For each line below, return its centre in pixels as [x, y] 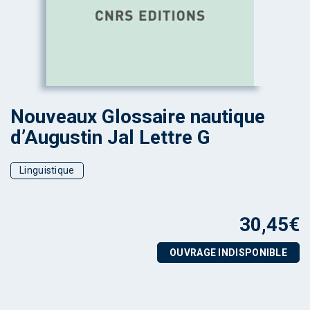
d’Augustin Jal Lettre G [110, 137]
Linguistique [47, 170]
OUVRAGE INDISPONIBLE [228, 253]
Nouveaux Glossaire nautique [138, 117]
